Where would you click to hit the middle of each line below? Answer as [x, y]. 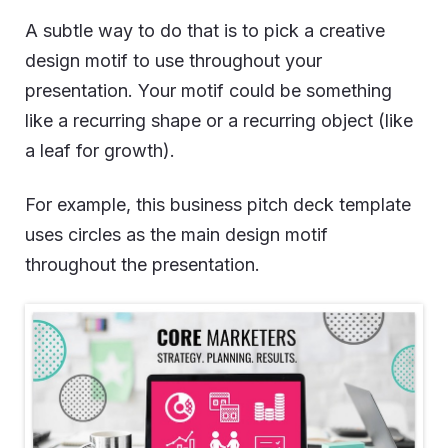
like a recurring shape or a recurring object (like [219, 120]
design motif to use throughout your [173, 60]
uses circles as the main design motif [176, 234]
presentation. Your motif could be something [208, 90]
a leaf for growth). [100, 150]
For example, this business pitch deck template [218, 204]
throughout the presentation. [142, 264]
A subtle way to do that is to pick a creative [205, 30]
